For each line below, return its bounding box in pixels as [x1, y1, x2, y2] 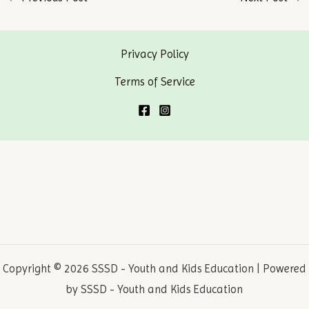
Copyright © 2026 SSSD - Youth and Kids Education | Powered [3, 261, 306, 275]
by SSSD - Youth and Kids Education [66, 282, 243, 296]
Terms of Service [114, 74, 195, 88]
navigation [154, 8, 208, 21]
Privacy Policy [120, 47, 189, 61]
